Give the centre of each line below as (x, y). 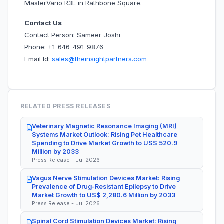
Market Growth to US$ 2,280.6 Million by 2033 (104, 195)
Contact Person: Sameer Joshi (73, 35)
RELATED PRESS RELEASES (66, 106)
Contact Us (43, 23)
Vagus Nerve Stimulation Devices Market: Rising (106, 178)
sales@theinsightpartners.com (99, 59)
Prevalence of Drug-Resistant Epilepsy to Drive (104, 186)
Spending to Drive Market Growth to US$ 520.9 (105, 143)
